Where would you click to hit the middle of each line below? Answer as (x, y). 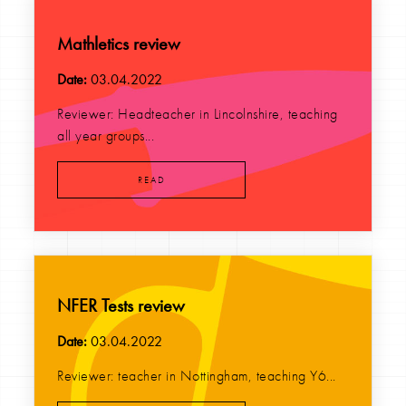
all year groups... (106, 136)
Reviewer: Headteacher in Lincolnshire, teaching (198, 114)
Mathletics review (119, 43)
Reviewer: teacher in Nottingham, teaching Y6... (197, 376)
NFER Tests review (121, 305)
